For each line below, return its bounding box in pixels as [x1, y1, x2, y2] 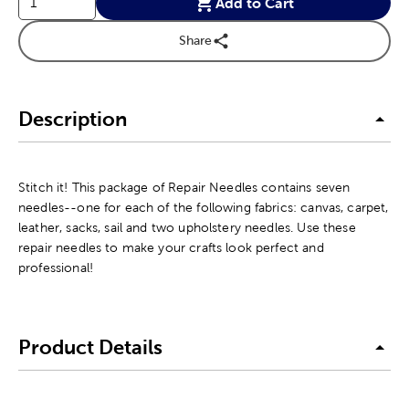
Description [18, 108, 127, 131]
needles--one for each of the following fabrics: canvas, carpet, [18, 199, 389, 215]
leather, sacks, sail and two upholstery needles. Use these [18, 219, 356, 235]
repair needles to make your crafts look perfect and [18, 239, 324, 255]
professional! [18, 259, 93, 275]
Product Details [18, 336, 163, 360]
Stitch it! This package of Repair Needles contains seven [18, 179, 351, 194]
